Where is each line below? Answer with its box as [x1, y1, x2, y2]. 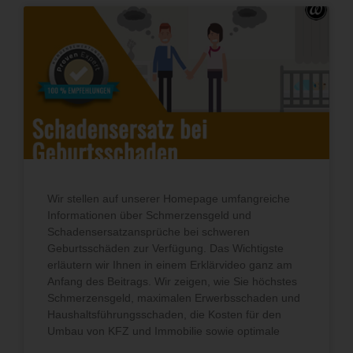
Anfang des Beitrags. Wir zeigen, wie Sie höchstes [47, 274, 297, 288]
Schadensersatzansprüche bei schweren [47, 225, 250, 238]
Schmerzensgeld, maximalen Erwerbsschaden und [47, 291, 300, 304]
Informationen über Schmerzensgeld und [47, 208, 251, 221]
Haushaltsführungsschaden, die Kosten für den [47, 307, 281, 321]
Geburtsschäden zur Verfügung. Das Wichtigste [47, 241, 284, 255]
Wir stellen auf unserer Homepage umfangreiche [47, 191, 290, 205]
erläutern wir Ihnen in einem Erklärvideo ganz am [47, 258, 292, 271]
